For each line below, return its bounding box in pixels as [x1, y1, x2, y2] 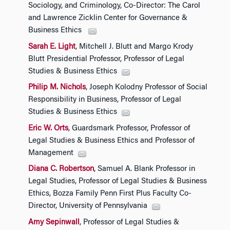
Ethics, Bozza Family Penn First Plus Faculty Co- [28, 190, 191, 198]
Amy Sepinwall [28, 218, 80, 226]
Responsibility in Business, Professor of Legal [28, 96, 181, 104]
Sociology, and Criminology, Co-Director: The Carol [28, 2, 200, 10]
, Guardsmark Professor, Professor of [68, 124, 190, 132]
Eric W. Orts [28, 124, 68, 132]
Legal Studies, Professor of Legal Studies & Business [28, 178, 207, 185]
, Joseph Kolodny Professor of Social [86, 84, 207, 91]
